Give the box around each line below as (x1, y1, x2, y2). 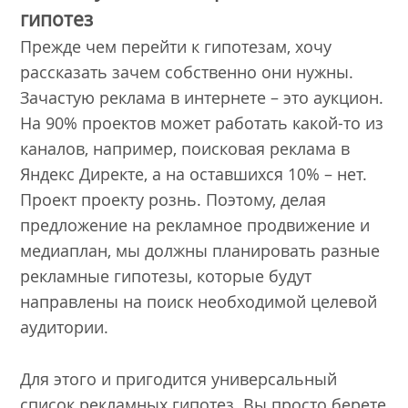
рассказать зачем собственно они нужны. (20, 61, 354, 84)
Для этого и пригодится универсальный (20, 367, 338, 390)
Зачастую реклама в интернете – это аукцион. (20, 87, 384, 109)
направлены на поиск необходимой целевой (20, 291, 378, 313)
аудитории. (20, 316, 109, 339)
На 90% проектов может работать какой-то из (20, 112, 384, 135)
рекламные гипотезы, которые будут (20, 265, 312, 288)
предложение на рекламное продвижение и (20, 214, 371, 237)
